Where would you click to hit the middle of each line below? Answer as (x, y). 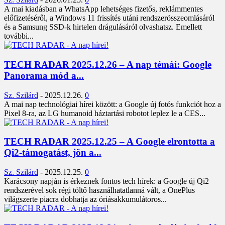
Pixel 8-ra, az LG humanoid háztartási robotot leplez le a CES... (105, 113)
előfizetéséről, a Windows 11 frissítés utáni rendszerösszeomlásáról (109, 18)
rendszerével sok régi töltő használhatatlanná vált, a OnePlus (99, 190)
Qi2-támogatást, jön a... (53, 153)
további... (19, 36)
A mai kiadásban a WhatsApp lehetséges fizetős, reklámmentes (103, 9)
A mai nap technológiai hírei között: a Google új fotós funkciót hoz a (113, 104)
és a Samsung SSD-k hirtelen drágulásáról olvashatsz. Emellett (103, 27)
